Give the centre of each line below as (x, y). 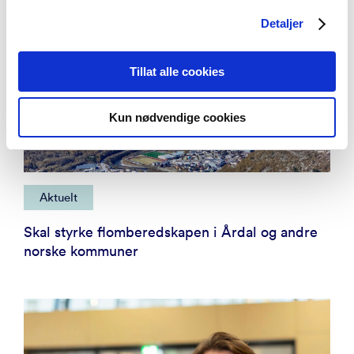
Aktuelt (58, 197)
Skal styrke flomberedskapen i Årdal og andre (171, 232)
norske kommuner (81, 250)
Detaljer (282, 23)
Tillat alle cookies (177, 71)
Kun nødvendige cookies (177, 117)
